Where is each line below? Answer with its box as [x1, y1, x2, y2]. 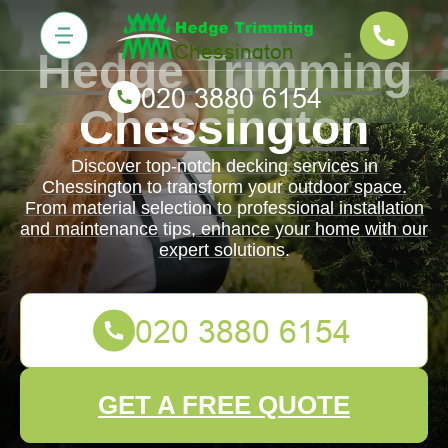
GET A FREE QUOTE [98, 390, 350, 420]
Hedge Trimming [36, 45, 412, 98]
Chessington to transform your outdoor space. [41, 177, 407, 197]
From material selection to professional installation [24, 198, 424, 218]
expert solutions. [158, 240, 290, 260]
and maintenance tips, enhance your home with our [20, 219, 428, 239]
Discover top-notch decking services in [70, 156, 378, 176]
